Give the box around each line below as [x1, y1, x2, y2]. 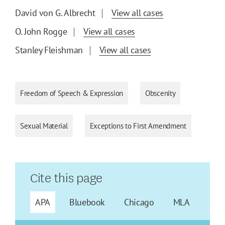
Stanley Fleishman [15, 44, 83, 56]
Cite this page [30, 167, 103, 186]
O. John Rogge [15, 26, 67, 38]
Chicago [124, 196, 154, 208]
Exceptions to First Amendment [89, 121, 186, 131]
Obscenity [145, 88, 176, 98]
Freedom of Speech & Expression [20, 88, 123, 98]
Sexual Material [20, 121, 68, 131]
